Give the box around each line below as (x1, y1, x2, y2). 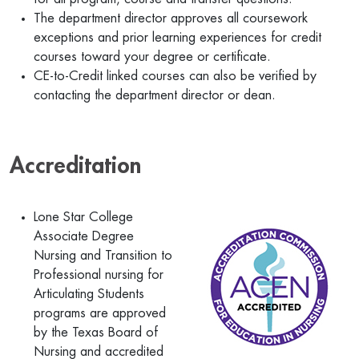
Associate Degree (34, 230, 134, 243)
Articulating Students (34, 288, 144, 301)
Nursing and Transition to (34, 249, 172, 262)
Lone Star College (34, 211, 133, 224)
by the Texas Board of (34, 326, 158, 339)
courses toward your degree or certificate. (34, 50, 271, 63)
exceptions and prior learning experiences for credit (34, 31, 321, 44)
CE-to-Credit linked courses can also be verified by (34, 70, 317, 83)
